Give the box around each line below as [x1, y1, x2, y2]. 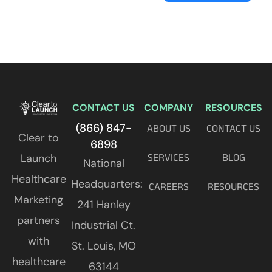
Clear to [18, 131, 59, 146]
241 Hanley [76, 197, 131, 212]
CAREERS [148, 180, 189, 192]
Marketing [14, 192, 63, 208]
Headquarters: [71, 176, 143, 191]
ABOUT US [146, 122, 191, 134]
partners [17, 213, 60, 228]
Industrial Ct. [72, 217, 135, 233]
